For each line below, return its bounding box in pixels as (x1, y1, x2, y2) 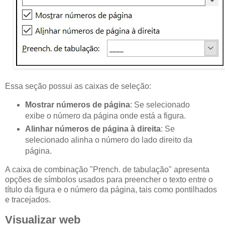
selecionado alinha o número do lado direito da (25, 136, 192, 145)
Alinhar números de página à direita (25, 125, 161, 134)
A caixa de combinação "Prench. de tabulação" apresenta (5, 165, 209, 174)
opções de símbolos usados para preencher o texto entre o (5, 175, 213, 184)
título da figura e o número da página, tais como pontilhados (5, 185, 217, 194)
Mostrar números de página (25, 100, 130, 109)
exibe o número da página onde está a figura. (25, 111, 186, 121)
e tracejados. (5, 195, 51, 204)
